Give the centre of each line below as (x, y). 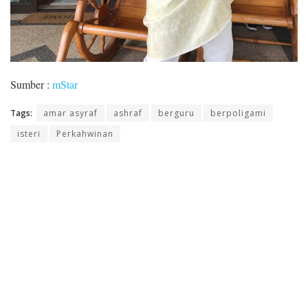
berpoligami (238, 113)
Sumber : (31, 85)
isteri (29, 134)
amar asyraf (70, 113)
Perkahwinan (85, 134)
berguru (176, 113)
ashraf (128, 113)
